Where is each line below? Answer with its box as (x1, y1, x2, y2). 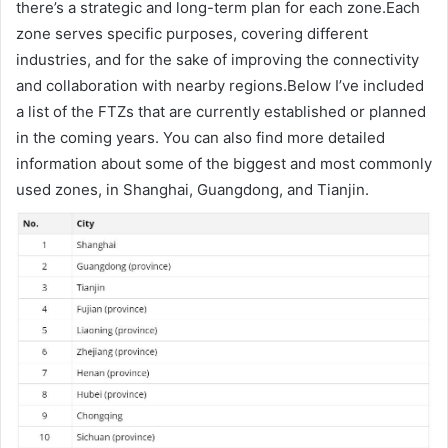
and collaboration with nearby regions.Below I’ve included (16, 75, 424, 95)
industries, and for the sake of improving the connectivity (16, 49, 419, 69)
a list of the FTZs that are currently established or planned (16, 101, 426, 121)
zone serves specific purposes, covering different (16, 23, 368, 43)
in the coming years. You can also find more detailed (16, 127, 385, 147)
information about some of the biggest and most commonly (16, 153, 432, 173)
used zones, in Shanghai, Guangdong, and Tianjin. (16, 179, 369, 199)
